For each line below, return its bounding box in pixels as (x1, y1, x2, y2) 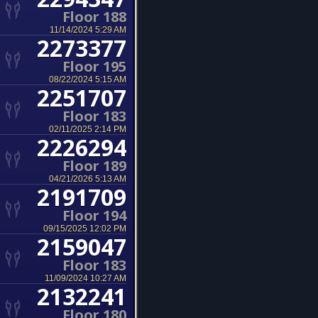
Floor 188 (62, 7, 126, 26)
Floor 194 (62, 206, 126, 225)
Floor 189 (62, 156, 126, 175)
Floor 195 (62, 57, 126, 76)
